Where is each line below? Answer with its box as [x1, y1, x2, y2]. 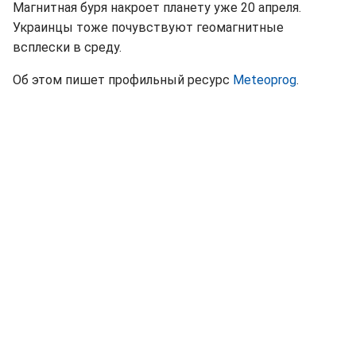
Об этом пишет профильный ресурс [13, 72, 233, 88]
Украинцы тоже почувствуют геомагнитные [13, 20, 284, 36]
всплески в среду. [13, 40, 122, 56]
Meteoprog [233, 72, 296, 88]
